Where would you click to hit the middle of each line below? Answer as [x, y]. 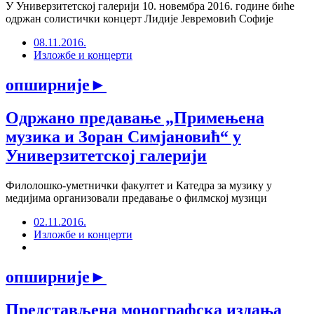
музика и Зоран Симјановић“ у [123, 137]
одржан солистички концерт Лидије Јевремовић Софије [139, 19]
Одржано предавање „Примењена [135, 118]
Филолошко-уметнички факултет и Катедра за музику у [139, 186]
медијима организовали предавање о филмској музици [136, 198]
